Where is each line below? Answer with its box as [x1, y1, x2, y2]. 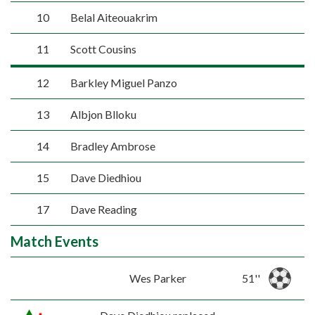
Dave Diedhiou [70, 171, 141, 184]
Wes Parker [129, 271, 186, 285]
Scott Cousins [70, 42, 136, 56]
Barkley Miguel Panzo [70, 76, 177, 89]
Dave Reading [70, 202, 137, 216]
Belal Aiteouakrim [70, 11, 157, 24]
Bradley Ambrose [70, 139, 155, 153]
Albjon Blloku [70, 108, 136, 121]
